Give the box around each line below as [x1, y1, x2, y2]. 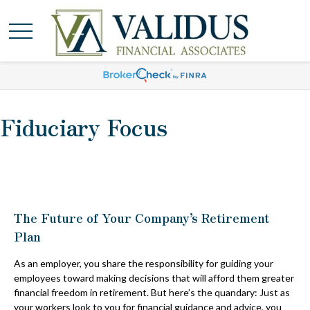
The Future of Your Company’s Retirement [14, 208, 269, 226]
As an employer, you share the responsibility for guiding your [14, 257, 273, 269]
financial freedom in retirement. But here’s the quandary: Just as [14, 286, 290, 298]
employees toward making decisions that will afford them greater [14, 272, 294, 284]
